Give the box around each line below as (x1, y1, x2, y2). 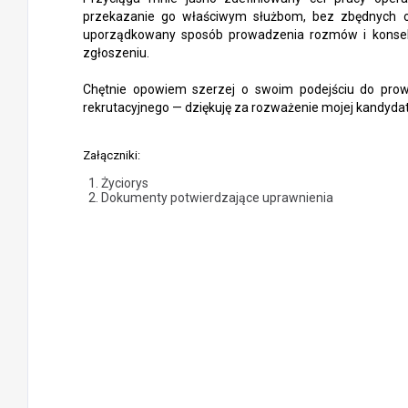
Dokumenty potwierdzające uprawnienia (101, 190, 333, 205)
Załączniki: (83, 148, 140, 162)
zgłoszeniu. (83, 46, 149, 60)
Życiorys (101, 176, 148, 190)
